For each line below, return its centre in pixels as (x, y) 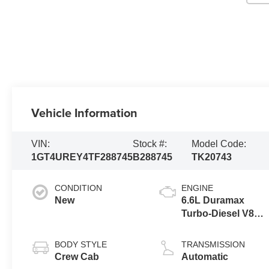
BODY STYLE (81, 244)
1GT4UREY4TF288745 (82, 157)
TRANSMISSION (213, 244)
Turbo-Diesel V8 (218, 213)
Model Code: (219, 144)
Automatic (205, 256)
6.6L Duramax (213, 200)
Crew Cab (77, 256)
